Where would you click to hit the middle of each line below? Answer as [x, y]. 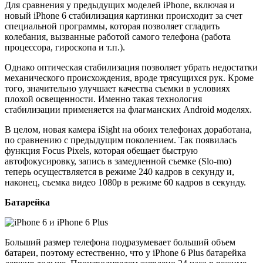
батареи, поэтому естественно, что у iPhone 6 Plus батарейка [125, 252]
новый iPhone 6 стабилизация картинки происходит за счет [124, 15]
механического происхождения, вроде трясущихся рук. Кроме [129, 77]
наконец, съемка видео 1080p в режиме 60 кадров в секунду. [125, 182]
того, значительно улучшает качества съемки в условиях [117, 88]
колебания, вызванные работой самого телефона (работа [118, 36]
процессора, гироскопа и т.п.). [65, 47]
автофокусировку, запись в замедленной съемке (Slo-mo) [118, 161]
